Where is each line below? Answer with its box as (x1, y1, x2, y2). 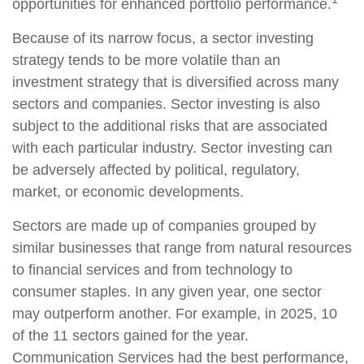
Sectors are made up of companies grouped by (12, 218, 316, 234)
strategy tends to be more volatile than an (12, 52, 280, 68)
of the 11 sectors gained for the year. (12, 327, 249, 344)
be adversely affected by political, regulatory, (12, 162, 300, 178)
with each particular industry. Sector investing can (12, 140, 332, 156)
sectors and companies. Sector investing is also (12, 96, 320, 112)
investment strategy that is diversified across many (12, 74, 339, 90)
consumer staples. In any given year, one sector (12, 284, 322, 300)
